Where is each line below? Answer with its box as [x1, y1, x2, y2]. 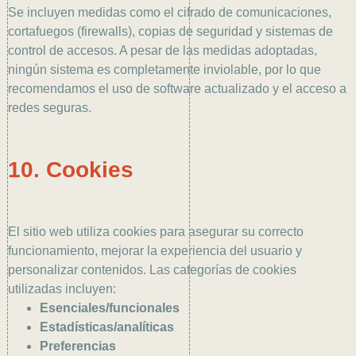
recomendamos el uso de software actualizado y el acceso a [8, 82, 346, 96]
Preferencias [40, 339, 116, 354]
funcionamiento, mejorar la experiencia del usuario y [8, 244, 302, 258]
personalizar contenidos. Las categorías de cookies [8, 263, 296, 277]
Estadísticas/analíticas [40, 320, 174, 335]
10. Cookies [8, 157, 133, 183]
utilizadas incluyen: [8, 282, 116, 296]
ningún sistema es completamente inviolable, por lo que [8, 63, 321, 77]
